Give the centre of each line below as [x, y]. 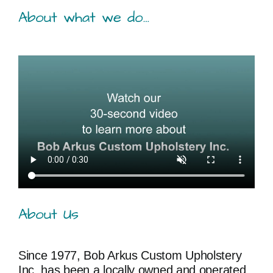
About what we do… [83, 18]
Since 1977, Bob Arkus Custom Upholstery [130, 255]
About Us [48, 214]
